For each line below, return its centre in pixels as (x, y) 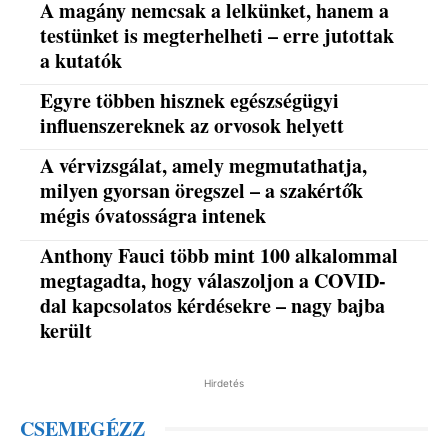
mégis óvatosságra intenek (153, 216)
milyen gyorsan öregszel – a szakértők (202, 191)
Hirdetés (224, 383)
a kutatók (81, 60)
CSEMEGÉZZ (82, 429)
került (66, 331)
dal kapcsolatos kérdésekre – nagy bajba (213, 306)
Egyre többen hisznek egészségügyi (190, 100)
